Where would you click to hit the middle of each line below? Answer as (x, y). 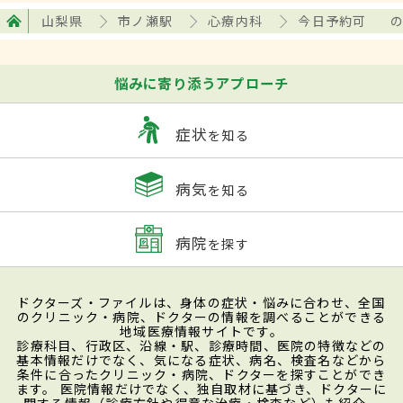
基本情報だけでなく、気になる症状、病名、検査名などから (201, 359)
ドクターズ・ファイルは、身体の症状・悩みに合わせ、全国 (201, 302)
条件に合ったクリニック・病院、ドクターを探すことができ (201, 374)
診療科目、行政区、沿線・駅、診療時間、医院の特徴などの (201, 345)
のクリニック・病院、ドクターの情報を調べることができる (201, 316)
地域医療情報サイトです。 (201, 331)
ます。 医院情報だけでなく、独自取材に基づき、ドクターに (201, 388)
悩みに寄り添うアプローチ (201, 82)
